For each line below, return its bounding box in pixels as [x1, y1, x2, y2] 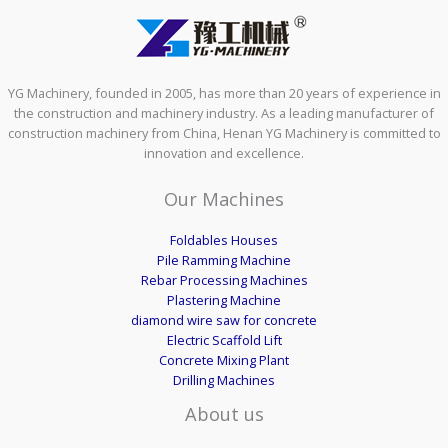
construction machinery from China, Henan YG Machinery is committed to [7, 124, 441, 143]
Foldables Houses [170, 230, 278, 249]
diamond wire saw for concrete [131, 310, 317, 329]
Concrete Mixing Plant [159, 350, 289, 369]
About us [184, 401, 264, 426]
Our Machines [164, 186, 284, 211]
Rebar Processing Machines [140, 270, 308, 289]
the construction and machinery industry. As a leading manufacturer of [14, 104, 434, 123]
